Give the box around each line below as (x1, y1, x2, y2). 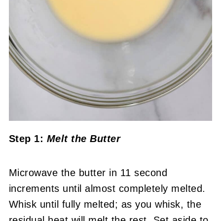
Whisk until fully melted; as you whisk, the (8, 198, 202, 210)
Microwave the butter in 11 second (8, 167, 168, 178)
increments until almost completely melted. (8, 183, 206, 194)
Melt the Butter (46, 133, 121, 144)
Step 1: (8, 133, 47, 144)
